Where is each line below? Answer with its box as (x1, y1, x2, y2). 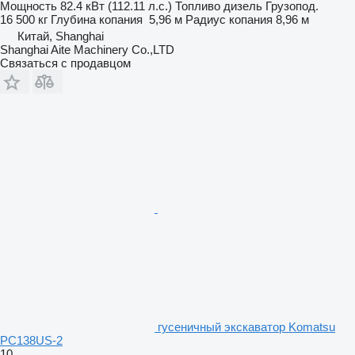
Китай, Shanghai (17, 29, 104, 43)
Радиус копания (185, 12, 273, 26)
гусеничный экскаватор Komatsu (158, 319, 335, 334)
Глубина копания (51, 12, 143, 26)
